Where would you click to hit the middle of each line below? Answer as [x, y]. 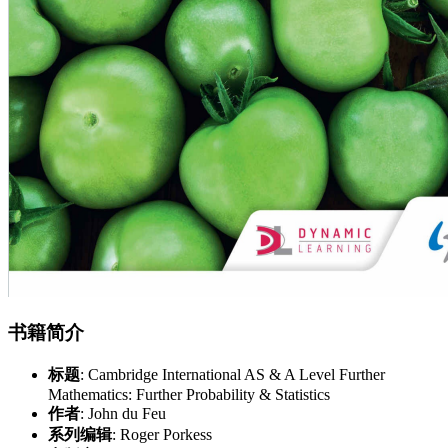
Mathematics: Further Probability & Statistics [189, 394]
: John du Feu [123, 413]
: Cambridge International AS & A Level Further [232, 374]
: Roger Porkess [162, 434]
